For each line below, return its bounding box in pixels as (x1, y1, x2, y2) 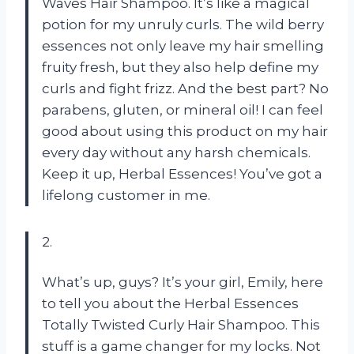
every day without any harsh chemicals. (42, 144, 311, 160)
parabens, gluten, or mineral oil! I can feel (42, 101, 323, 118)
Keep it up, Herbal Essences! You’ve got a (42, 165, 322, 182)
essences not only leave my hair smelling (42, 37, 324, 54)
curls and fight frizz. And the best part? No (42, 80, 329, 96)
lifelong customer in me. (42, 186, 210, 203)
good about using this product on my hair (42, 122, 328, 139)
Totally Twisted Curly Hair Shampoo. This (42, 316, 320, 333)
